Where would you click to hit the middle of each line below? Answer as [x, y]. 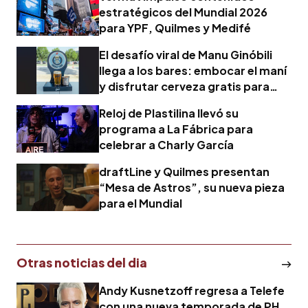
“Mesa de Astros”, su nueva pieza [192, 187]
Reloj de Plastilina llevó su [169, 113]
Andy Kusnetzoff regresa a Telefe [192, 290]
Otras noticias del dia [82, 262]
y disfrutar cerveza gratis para [184, 86]
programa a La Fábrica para [176, 129]
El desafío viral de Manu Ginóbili [186, 54]
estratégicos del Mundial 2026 [183, 12]
